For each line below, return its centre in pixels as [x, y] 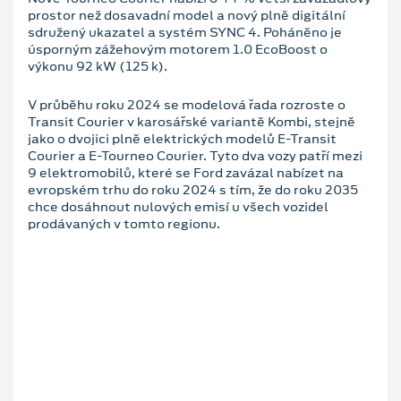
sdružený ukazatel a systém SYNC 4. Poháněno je [185, 32]
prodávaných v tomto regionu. [124, 223]
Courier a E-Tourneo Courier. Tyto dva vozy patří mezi [195, 155]
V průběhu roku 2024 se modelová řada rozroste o [187, 104]
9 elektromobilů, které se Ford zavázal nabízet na [186, 172]
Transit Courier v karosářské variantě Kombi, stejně [192, 121]
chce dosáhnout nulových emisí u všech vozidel [178, 206]
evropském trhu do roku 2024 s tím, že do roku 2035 [193, 189]
